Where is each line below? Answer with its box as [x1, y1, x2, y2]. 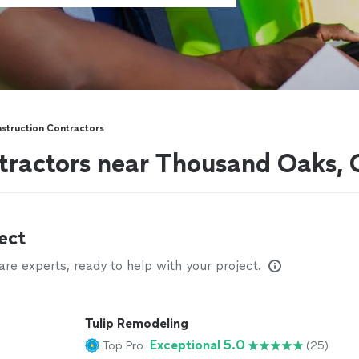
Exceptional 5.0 [150, 337, 245, 353]
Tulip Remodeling [85, 316, 188, 331]
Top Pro [103, 338, 143, 353]
